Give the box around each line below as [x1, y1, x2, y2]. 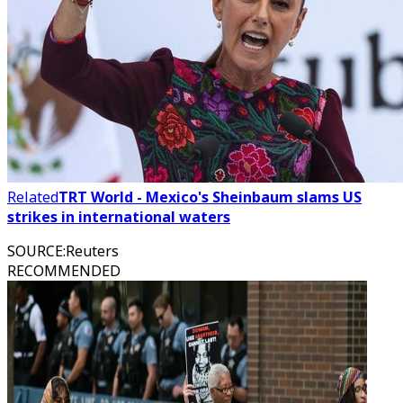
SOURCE [7, 241, 63, 261]
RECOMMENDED [7, 261, 121, 281]
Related [7, 187, 58, 207]
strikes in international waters [7, 207, 230, 227]
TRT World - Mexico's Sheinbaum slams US [58, 187, 362, 207]
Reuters [66, 241, 119, 261]
